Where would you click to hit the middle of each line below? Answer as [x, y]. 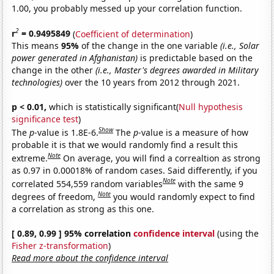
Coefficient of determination [133, 34]
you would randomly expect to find [184, 196]
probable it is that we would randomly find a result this [125, 144]
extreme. [30, 158]
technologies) [37, 83]
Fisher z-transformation [60, 245]
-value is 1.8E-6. [67, 132]
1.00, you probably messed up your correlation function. [127, 8]
